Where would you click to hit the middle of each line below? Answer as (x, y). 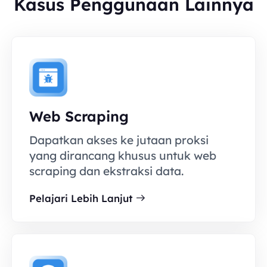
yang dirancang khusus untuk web (122, 156)
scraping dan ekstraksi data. (106, 171)
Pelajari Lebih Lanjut (81, 198)
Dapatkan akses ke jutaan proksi (119, 140)
